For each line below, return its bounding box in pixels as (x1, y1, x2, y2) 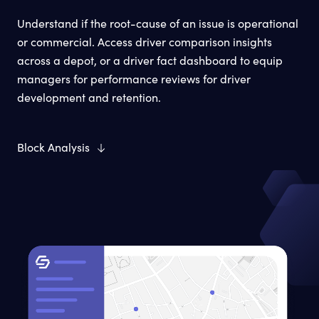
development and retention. (17, 90, 161, 105)
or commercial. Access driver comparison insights (17, 34, 272, 49)
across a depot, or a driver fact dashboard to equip (17, 53, 283, 68)
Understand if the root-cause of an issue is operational (17, 16, 298, 31)
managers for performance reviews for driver (17, 71, 251, 86)
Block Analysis (17, 140, 90, 155)
